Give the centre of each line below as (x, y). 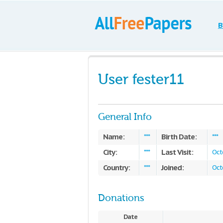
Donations (121, 198)
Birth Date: (179, 137)
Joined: (172, 167)
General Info (125, 117)
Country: (116, 167)
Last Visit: (177, 152)
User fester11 (141, 79)
